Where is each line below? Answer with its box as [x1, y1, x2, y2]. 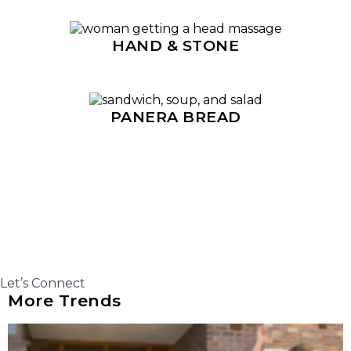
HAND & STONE [112, 36, 239, 55]
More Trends [8, 291, 121, 310]
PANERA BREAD [110, 107, 241, 126]
